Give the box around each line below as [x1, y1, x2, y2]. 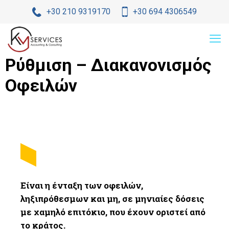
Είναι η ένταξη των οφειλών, [20, 179, 143, 191]
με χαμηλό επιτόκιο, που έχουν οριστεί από [20, 206, 205, 218]
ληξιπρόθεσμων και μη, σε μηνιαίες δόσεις [20, 193, 204, 204]
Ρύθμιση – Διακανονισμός [5, 55, 212, 75]
